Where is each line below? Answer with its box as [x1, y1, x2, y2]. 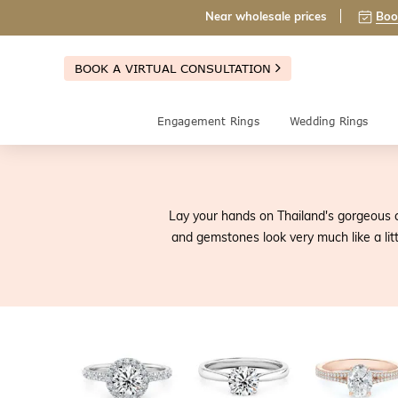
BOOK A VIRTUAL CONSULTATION [75, 60, 275, 76]
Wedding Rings [289, 115, 369, 128]
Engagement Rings [156, 115, 259, 128]
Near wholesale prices [205, 9, 327, 24]
